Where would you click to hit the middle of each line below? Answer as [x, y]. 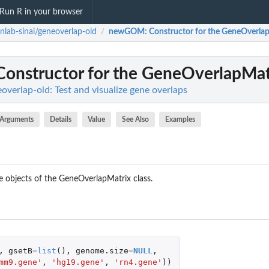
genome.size [102, 250]
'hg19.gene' [78, 262]
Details [61, 119]
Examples [180, 119]
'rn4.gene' [138, 262]
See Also [135, 119]
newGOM [127, 32]
